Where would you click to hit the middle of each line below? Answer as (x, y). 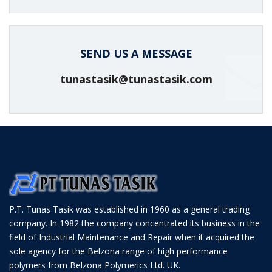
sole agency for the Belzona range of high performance (118, 251)
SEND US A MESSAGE (136, 53)
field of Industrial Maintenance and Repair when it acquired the (132, 237)
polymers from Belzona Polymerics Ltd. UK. (95, 265)
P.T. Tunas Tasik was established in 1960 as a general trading (129, 209)
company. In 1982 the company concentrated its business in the (134, 223)
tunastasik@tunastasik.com (136, 79)
